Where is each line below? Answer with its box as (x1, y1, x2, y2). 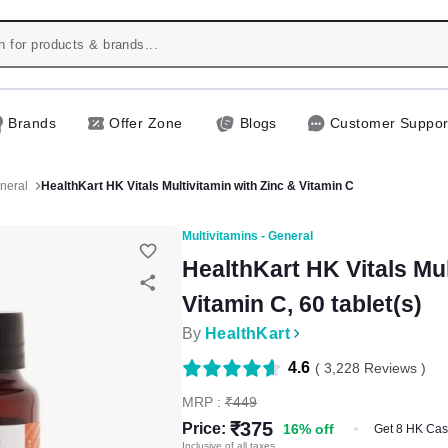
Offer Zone (109, 115, 183, 131)
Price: (182, 419, 226, 437)
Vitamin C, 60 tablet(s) (182, 290, 422, 317)
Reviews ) (360, 359, 426, 376)
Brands (8, 115, 57, 131)
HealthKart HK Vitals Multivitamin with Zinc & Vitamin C (41, 178, 354, 193)
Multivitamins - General (182, 228, 313, 243)
